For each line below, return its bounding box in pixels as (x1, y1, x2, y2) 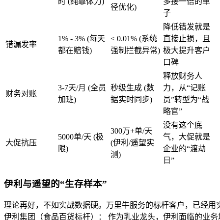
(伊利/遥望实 (110, 138, 154, 147)
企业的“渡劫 (163, 144, 206, 153)
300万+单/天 (110, 127, 152, 135)
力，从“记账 (163, 83, 206, 92)
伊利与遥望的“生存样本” (4, 178, 107, 189)
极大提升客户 (163, 46, 210, 55)
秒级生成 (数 (110, 83, 154, 92)
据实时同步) (110, 95, 152, 104)
